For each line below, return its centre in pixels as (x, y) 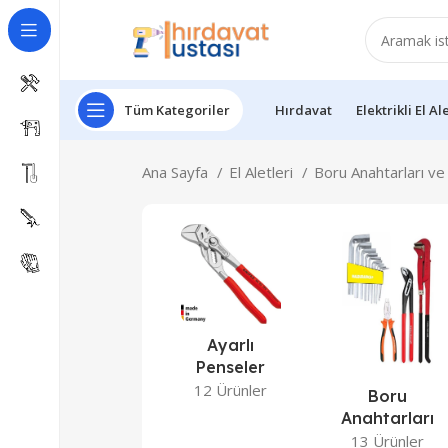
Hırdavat (303, 109)
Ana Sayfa (177, 172)
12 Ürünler (231, 390)
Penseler (231, 367)
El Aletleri (263, 172)
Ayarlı (231, 345)
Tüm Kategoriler (177, 109)
